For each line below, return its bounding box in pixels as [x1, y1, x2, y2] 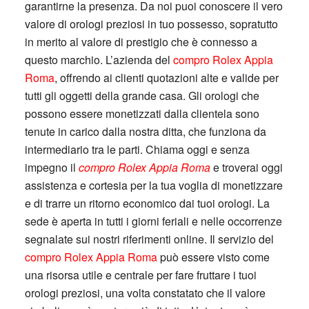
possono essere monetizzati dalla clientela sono [24, 106, 259, 121]
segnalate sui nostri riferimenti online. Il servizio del [24, 231, 274, 247]
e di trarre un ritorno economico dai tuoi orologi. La [24, 195, 270, 211]
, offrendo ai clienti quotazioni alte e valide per [54, 70, 279, 86]
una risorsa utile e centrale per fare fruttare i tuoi [24, 267, 257, 283]
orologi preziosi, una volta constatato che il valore [24, 285, 266, 301]
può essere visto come [157, 249, 270, 265]
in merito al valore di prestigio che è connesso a [24, 34, 257, 50]
